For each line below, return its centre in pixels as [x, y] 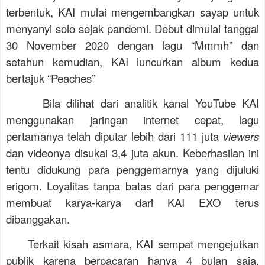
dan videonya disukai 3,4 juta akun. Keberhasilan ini [132, 153]
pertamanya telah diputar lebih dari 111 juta [114, 136]
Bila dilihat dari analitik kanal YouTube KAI [151, 103]
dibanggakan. [38, 219]
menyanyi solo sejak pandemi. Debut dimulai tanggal [132, 28]
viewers [241, 136]
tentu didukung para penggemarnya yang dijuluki [132, 169]
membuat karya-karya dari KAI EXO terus [132, 202]
